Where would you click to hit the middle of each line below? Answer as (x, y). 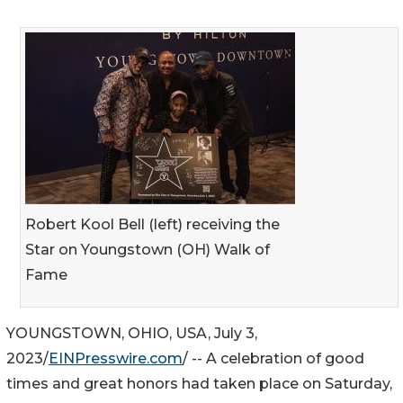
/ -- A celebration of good (273, 358)
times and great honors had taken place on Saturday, (199, 383)
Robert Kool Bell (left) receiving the (152, 224)
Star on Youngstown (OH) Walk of (148, 249)
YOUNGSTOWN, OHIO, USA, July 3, (132, 333)
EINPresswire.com (116, 358)
